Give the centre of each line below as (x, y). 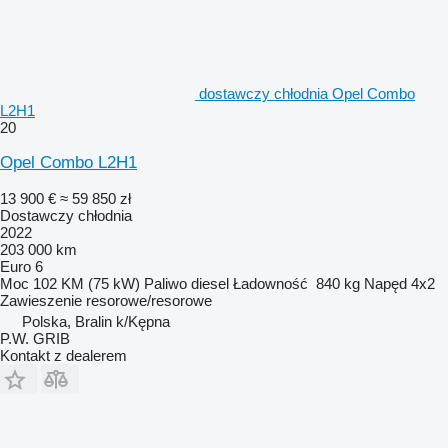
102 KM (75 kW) (86, 283)
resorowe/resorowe (149, 300)
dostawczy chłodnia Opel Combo (307, 93)
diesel (210, 283)
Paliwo (165, 283)
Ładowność (270, 283)
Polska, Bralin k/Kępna (96, 321)
